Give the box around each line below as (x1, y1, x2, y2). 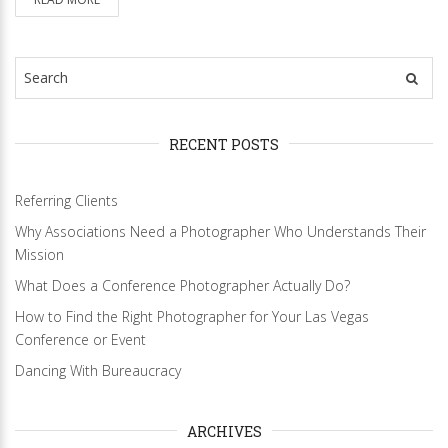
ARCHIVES (186, 421, 262, 441)
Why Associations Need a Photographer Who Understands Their (15, 221, 426, 241)
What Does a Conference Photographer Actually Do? (15, 275, 350, 295)
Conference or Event (15, 329, 146, 349)
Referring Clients (15, 190, 118, 210)
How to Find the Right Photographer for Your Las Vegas (15, 306, 369, 326)
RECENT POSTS (169, 134, 279, 154)
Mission (15, 244, 64, 264)
